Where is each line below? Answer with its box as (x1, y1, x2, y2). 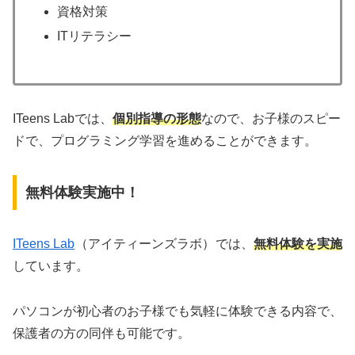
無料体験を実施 (254, 236, 342, 250)
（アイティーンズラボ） (75, 236, 215, 250)
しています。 (13, 258, 89, 273)
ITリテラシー (57, 29, 132, 43)
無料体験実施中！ (25, 184, 139, 200)
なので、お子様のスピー (201, 112, 341, 126)
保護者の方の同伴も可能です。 (13, 326, 190, 340)
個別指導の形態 (113, 112, 201, 126)
